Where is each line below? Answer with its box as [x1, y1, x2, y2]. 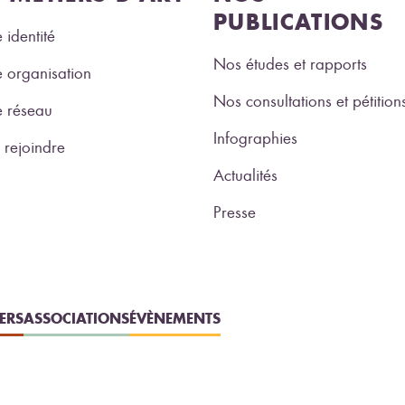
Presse [213, 202, 256, 222]
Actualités [213, 165, 278, 185]
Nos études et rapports [213, 53, 367, 74]
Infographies [213, 127, 297, 148]
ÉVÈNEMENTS [129, 308, 221, 327]
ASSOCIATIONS [24, 308, 129, 327]
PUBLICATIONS [213, 7, 384, 35]
